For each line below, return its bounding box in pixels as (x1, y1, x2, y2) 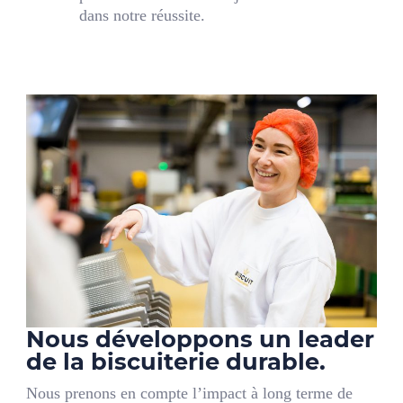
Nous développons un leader (26, 325, 375, 354)
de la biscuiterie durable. (26, 347, 327, 376)
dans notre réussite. (79, 5, 206, 24)
